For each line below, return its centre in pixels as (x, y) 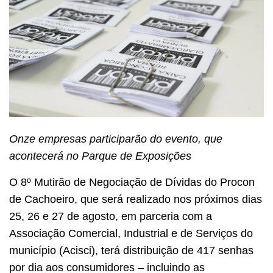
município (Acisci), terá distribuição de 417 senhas (131, 250)
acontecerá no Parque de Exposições (100, 156)
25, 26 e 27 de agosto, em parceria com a (111, 216)
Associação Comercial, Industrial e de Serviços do (131, 233)
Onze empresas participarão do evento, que (116, 139)
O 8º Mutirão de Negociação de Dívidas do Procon (132, 182)
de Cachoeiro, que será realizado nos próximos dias (136, 199)
